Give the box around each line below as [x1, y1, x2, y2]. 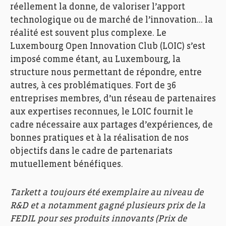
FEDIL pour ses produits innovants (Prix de [10, 214, 187, 223]
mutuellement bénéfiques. [10, 160, 125, 169]
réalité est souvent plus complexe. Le [10, 29, 166, 38]
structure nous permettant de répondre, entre [10, 68, 202, 77]
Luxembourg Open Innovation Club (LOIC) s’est [10, 42, 205, 51]
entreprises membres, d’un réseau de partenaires [10, 94, 216, 103]
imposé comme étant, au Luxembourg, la [10, 55, 181, 64]
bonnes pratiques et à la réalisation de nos [10, 134, 189, 143]
